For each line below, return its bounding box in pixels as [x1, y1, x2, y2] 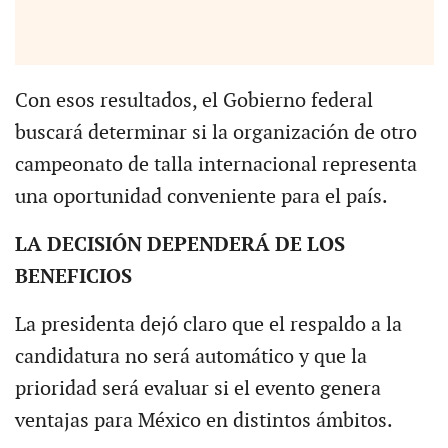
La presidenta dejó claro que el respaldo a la [14, 312, 402, 337]
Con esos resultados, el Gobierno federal [14, 88, 373, 113]
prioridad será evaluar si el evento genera [14, 376, 381, 401]
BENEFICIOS [14, 264, 132, 289]
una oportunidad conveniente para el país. [14, 184, 388, 209]
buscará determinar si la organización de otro [14, 120, 417, 145]
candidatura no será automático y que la [14, 344, 367, 369]
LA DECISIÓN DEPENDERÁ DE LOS [14, 232, 345, 257]
